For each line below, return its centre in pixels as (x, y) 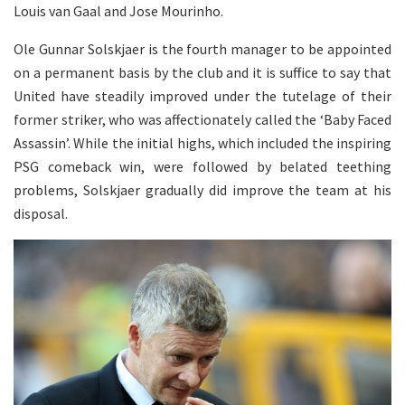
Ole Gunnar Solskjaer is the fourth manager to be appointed (202, 48)
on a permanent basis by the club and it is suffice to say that (202, 72)
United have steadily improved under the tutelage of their (202, 95)
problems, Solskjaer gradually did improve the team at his (202, 189)
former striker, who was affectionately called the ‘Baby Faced (202, 119)
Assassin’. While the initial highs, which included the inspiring (202, 142)
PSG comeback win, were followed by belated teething (202, 166)
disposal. (41, 213)
